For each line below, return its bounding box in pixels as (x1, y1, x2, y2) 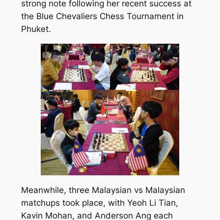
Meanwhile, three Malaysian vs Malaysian (21, 185, 185, 195)
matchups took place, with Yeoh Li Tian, (21, 198, 178, 208)
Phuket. (21, 24, 51, 34)
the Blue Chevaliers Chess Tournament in (21, 11, 184, 22)
